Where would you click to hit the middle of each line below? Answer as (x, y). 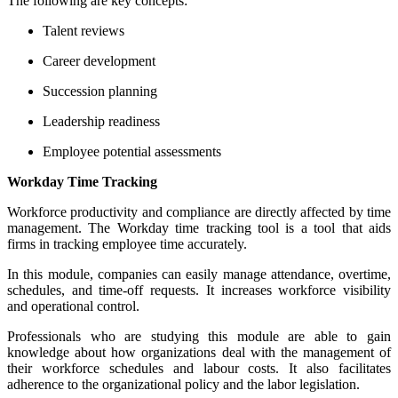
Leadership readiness (101, 121)
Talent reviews (84, 30)
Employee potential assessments (132, 151)
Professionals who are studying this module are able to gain (199, 336)
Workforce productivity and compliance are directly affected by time (199, 211)
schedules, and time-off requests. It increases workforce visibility (199, 290)
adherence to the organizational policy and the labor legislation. (183, 384)
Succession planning (100, 91)
